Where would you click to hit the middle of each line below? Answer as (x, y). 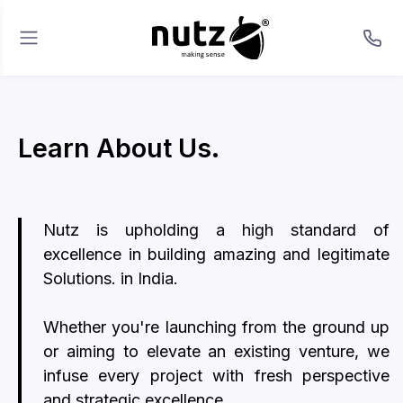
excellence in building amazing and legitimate (216, 254)
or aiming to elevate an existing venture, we (216, 351)
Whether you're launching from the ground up (216, 327)
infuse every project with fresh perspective (216, 376)
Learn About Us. (119, 148)
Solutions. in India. (111, 278)
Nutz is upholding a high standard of (216, 230)
